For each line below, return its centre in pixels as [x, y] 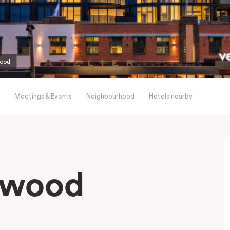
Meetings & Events [43, 96]
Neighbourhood [110, 96]
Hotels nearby [171, 96]
